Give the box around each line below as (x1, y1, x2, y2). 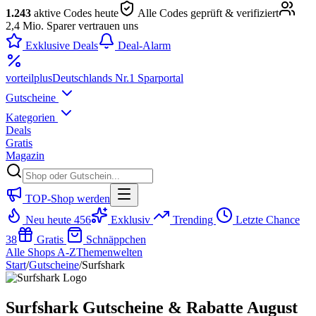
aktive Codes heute (31, 7, 119, 19)
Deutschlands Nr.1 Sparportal (52, 72, 183, 84)
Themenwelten (76, 246, 142, 258)
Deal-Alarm (115, 39, 171, 51)
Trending (170, 214, 216, 226)
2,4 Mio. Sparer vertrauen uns (6, 20, 138, 32)
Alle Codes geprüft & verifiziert (135, 7, 279, 19)
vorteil (6, 72, 34, 84)
